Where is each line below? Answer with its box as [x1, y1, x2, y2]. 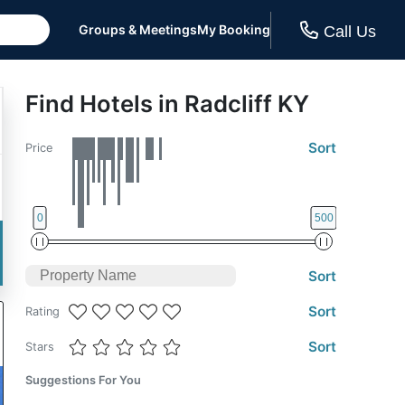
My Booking [197, 22, 270, 37]
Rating [25, 305, 60, 318]
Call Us [324, 22, 376, 41]
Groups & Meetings [79, 22, 197, 37]
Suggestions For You [25, 373, 141, 387]
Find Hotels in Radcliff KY [25, 89, 309, 118]
